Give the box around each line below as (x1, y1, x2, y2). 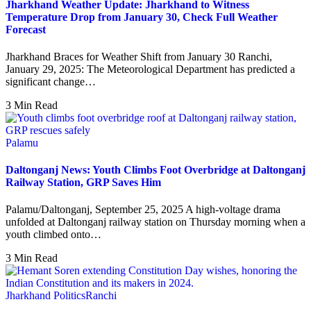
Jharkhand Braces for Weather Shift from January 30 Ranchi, (6, 50, 272, 62)
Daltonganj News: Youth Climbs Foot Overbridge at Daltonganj (6, 164, 305, 176)
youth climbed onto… (6, 228, 101, 241)
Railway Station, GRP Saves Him (6, 176, 161, 189)
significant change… (6, 75, 96, 87)
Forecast (6, 23, 46, 35)
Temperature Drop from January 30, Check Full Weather (6, 10, 278, 23)
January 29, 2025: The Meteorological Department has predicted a (6, 62, 295, 75)
